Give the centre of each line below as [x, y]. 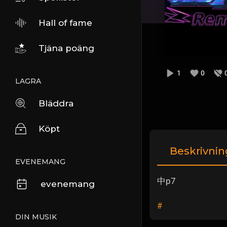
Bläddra [56, 103]
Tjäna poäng [66, 48]
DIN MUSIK [36, 217]
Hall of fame [65, 23]
